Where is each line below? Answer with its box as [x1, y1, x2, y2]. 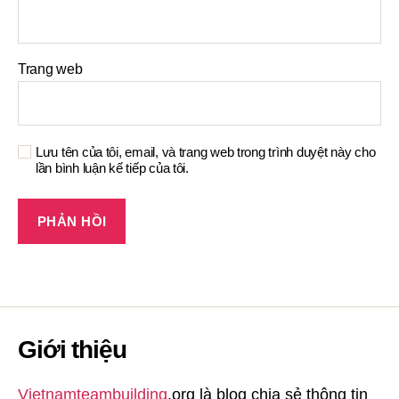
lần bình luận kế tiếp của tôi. [36, 160, 189, 175]
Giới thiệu [18, 336, 126, 363]
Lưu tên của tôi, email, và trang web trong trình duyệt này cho [36, 144, 376, 159]
